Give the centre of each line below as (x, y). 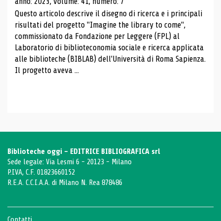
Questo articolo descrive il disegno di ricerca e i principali (109, 13)
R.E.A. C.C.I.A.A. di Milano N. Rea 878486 (65, 183)
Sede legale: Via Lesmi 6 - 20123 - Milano (70, 162)
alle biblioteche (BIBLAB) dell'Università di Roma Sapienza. (110, 59)
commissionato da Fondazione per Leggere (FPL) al (97, 36)
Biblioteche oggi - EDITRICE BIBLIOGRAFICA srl (84, 151)
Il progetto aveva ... (47, 70)
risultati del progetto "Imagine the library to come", (100, 25)
